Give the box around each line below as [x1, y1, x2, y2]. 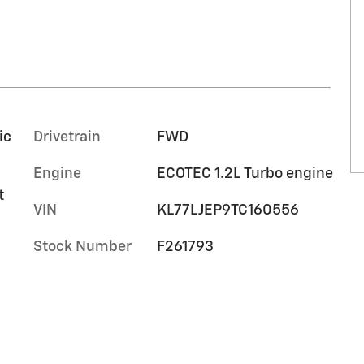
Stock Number [33, 239, 132, 254]
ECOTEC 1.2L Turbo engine [156, 166, 333, 181]
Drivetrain [33, 129, 101, 145]
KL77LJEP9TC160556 [156, 202, 299, 218]
